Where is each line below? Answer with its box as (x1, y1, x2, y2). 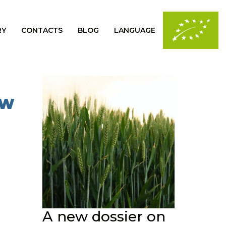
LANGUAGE (114, 25, 155, 35)
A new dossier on (42, 207, 165, 225)
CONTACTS (21, 25, 63, 35)
